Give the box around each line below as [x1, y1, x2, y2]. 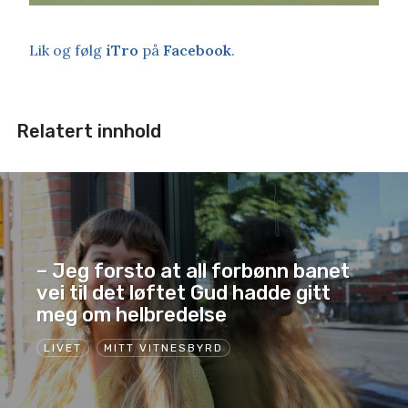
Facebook [163, 41, 231, 60]
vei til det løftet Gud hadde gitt [36, 280, 331, 305]
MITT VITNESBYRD [104, 341, 223, 354]
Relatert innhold [15, 120, 161, 143]
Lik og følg [29, 41, 106, 60]
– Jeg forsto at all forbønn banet [36, 258, 350, 283]
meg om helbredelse [36, 301, 227, 327]
